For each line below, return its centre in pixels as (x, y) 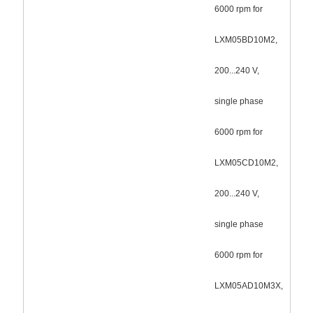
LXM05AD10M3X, (248, 285)
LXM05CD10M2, (246, 162)
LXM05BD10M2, (246, 39)
